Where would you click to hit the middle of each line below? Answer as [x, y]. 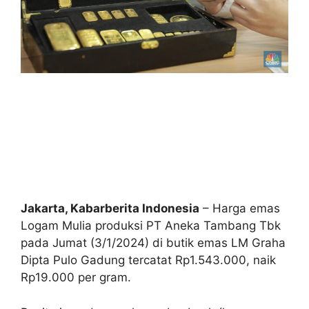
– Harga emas [240, 209]
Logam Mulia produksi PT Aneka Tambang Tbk [151, 226]
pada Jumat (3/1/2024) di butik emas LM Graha [153, 243]
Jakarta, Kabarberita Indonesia [110, 209]
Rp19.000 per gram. [76, 278]
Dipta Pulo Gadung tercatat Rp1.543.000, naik [148, 260]
